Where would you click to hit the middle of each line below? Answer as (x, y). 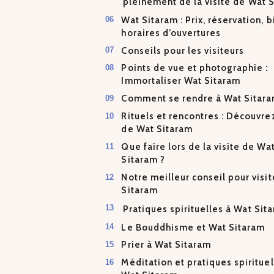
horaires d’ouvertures (171, 33)
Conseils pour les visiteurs (183, 50)
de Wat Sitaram (157, 129)
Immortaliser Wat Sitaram (181, 81)
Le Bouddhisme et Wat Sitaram (193, 227)
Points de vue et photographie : (195, 68)
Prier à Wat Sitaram (166, 245)
